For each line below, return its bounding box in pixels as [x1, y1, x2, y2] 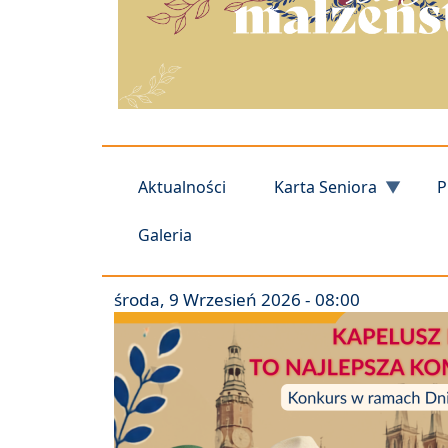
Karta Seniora [274, 176, 377, 199]
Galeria [138, 224, 192, 247]
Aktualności [138, 176, 226, 199]
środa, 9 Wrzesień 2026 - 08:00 [114, 288, 360, 312]
